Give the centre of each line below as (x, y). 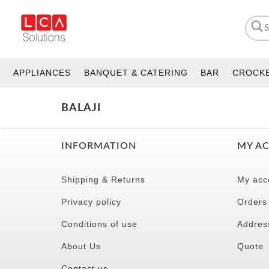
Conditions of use (99, 224)
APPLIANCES (42, 73)
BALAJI (81, 108)
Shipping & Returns (103, 179)
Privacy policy (91, 201)
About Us (81, 246)
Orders (252, 201)
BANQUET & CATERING (136, 73)
